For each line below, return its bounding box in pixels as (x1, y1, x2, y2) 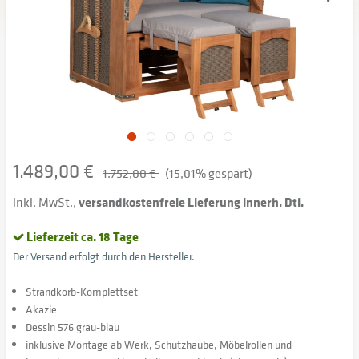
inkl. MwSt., (13, 193, 79, 211)
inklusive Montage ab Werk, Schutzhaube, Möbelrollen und (26, 337, 292, 352)
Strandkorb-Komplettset (26, 284, 138, 299)
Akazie (26, 301, 57, 317)
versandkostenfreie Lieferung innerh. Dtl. (79, 193, 304, 211)
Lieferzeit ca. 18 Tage (26, 228, 139, 245)
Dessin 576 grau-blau (26, 319, 119, 334)
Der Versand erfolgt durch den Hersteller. (13, 248, 195, 264)
